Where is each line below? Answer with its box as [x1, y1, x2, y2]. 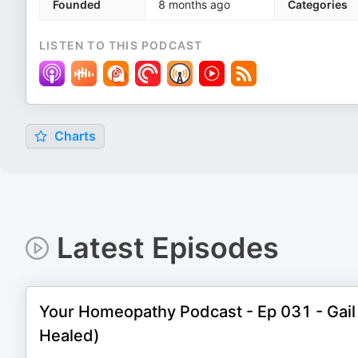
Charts [51, 128, 96, 144]
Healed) [39, 326, 100, 345]
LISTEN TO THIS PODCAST [39, 38, 203, 52]
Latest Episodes [56, 230, 279, 265]
